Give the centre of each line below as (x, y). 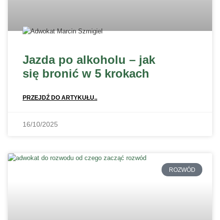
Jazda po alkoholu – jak (89, 60)
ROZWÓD (182, 170)
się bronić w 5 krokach (86, 74)
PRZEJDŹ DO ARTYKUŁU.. (60, 98)
